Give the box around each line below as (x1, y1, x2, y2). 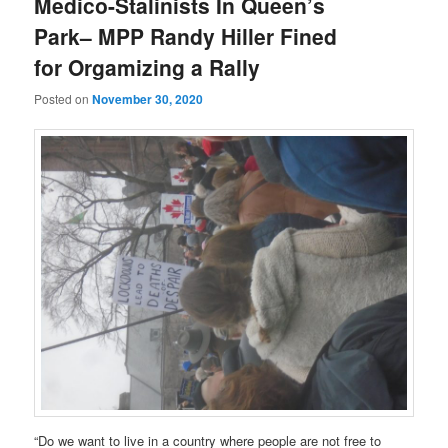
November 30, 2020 (92, 89, 204, 108)
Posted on (34, 89, 93, 107)
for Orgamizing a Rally (34, 52, 261, 83)
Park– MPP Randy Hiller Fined (34, 21, 338, 52)
